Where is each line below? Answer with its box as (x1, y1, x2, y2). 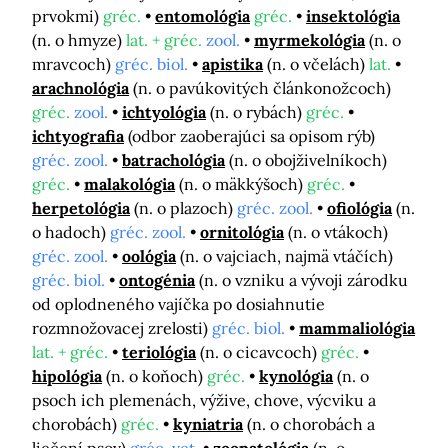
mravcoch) (32, 54, 115, 75)
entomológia (155, 6, 250, 27)
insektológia (306, 6, 400, 27)
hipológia (32, 366, 102, 387)
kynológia (259, 366, 333, 387)
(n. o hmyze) (32, 30, 126, 51)
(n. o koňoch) (106, 366, 207, 387)
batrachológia (122, 150, 225, 171)
